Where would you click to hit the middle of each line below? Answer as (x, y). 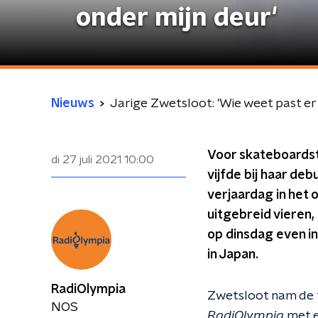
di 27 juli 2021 (86, 160)
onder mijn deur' (177, 18)
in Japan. (233, 255)
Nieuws (73, 104)
